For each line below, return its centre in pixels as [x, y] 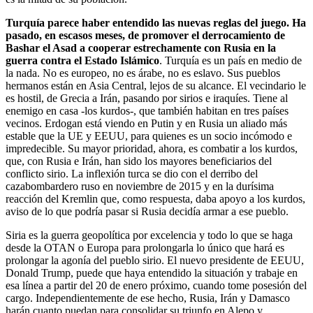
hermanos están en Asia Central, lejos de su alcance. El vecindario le [156, 85]
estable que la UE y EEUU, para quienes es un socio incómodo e [149, 136]
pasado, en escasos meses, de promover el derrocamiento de [145, 35]
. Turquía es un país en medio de [231, 60]
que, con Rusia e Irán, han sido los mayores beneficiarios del [139, 161]
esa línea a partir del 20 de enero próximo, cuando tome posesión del [156, 285]
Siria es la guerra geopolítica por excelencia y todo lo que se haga [149, 235]
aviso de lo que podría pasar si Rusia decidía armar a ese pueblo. [147, 211]
